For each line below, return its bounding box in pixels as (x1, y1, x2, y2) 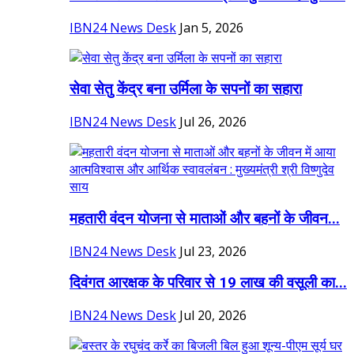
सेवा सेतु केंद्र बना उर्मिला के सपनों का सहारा (70, 81, 302, 99)
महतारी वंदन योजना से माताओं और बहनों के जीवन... (70, 209, 340, 228)
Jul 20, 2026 (179, 307, 247, 325)
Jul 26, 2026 (179, 113, 247, 131)
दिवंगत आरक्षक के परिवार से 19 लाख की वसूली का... (70, 274, 347, 292)
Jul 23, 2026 (179, 242, 247, 260)
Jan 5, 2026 (179, 18, 243, 36)
